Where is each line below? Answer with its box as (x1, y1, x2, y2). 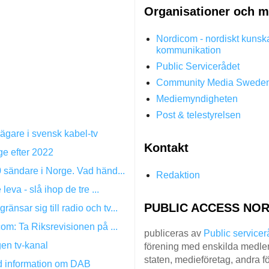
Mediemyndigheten (156, 93, 238, 104)
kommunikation (156, 44, 221, 55)
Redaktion (156, 169, 200, 180)
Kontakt (144, 141, 189, 154)
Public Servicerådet (156, 61, 240, 71)
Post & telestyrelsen (156, 109, 241, 120)
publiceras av (144, 228, 204, 238)
